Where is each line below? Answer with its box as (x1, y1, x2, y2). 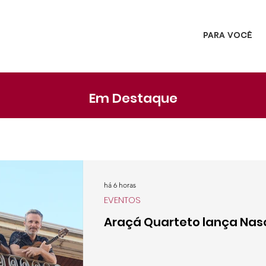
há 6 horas (104, 180, 136, 189)
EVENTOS (104, 194, 141, 206)
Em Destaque (88, 89, 178, 107)
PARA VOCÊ (203, 32, 252, 39)
